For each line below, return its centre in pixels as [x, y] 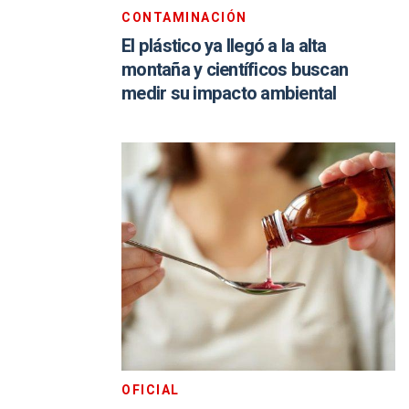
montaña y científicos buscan [235, 70]
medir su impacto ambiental [229, 94]
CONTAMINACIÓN [184, 18]
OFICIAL [151, 390]
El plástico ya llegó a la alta [224, 46]
